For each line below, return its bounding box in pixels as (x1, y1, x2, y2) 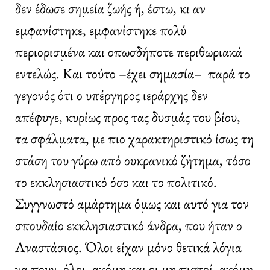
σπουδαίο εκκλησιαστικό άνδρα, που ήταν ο (15, 215, 242, 234)
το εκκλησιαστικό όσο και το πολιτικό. (15, 172, 217, 191)
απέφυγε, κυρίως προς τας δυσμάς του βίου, (15, 107, 240, 126)
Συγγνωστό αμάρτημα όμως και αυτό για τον (15, 193, 249, 213)
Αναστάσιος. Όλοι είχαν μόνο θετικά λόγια (15, 237, 242, 256)
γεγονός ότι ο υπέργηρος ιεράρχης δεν (15, 85, 208, 104)
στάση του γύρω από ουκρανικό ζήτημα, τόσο (15, 150, 251, 169)
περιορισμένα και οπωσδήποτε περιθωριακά (15, 42, 242, 61)
